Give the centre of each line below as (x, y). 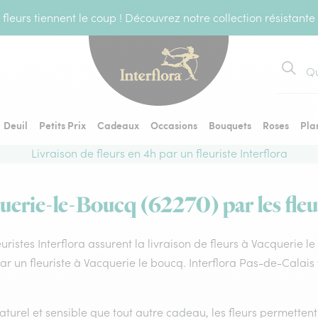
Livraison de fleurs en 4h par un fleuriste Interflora (159, 153)
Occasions (174, 125)
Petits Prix (62, 125)
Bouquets (230, 125)
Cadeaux (118, 125)
